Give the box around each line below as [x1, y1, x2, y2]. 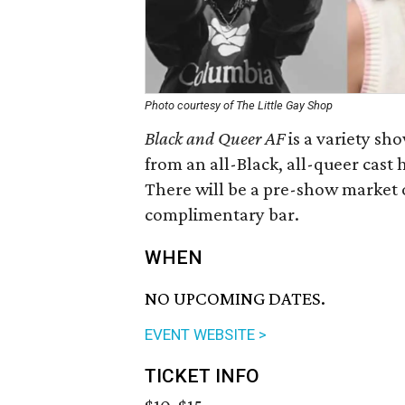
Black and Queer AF [145, 127, 288, 149]
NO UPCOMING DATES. [145, 287, 325, 310]
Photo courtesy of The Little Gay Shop [145, 99, 333, 112]
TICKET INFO [145, 365, 259, 388]
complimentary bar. [145, 203, 299, 225]
